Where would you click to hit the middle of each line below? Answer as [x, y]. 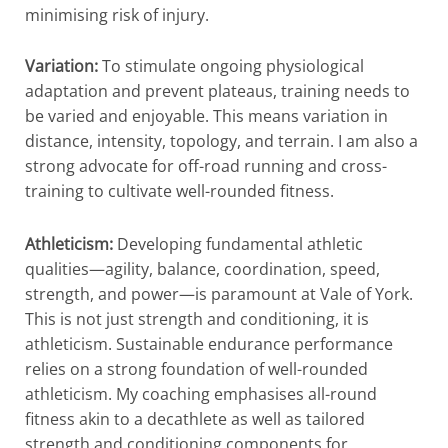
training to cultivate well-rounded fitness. [179, 191]
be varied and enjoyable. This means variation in [206, 116]
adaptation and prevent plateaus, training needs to [217, 91]
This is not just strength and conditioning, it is [197, 319]
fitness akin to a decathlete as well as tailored [195, 419]
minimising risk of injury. [117, 14]
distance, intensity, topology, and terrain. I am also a [221, 141]
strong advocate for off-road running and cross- [206, 166]
